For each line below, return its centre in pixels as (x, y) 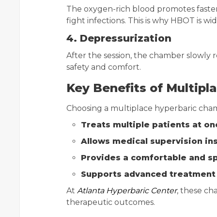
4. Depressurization (119, 38)
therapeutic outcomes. (111, 202)
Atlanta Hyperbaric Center (127, 191)
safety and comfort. (104, 67)
